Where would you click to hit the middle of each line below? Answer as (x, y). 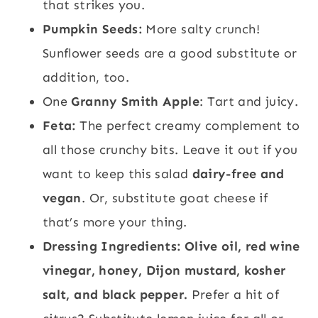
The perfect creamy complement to (190, 125)
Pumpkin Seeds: (94, 29)
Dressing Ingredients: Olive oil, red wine (171, 246)
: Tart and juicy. (249, 101)
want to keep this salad (117, 174)
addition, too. (86, 77)
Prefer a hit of (234, 294)
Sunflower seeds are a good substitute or (170, 53)
